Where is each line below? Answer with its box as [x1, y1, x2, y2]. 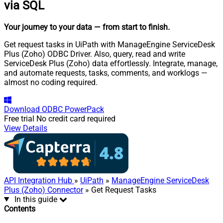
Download [4, 104, 40, 114]
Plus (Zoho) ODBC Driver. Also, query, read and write [4, 49, 185, 59]
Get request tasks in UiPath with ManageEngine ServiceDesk [4, 39, 215, 49]
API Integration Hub [4, 175, 74, 185]
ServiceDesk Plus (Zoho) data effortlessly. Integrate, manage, [4, 58, 218, 68]
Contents [4, 204, 35, 214]
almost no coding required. [4, 77, 98, 87]
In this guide [14, 194, 57, 204]
